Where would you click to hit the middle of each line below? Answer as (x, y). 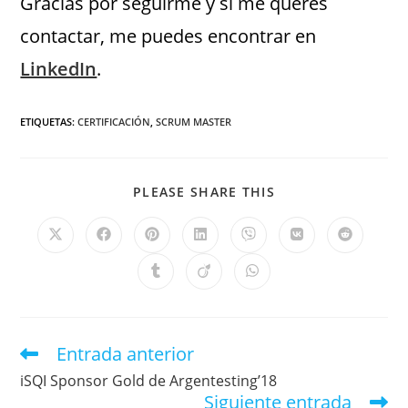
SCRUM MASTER (194, 121)
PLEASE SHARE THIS (204, 191)
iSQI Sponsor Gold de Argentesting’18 (149, 380)
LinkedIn (59, 68)
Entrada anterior (126, 353)
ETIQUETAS (46, 121)
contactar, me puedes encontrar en (168, 36)
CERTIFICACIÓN (114, 121)
